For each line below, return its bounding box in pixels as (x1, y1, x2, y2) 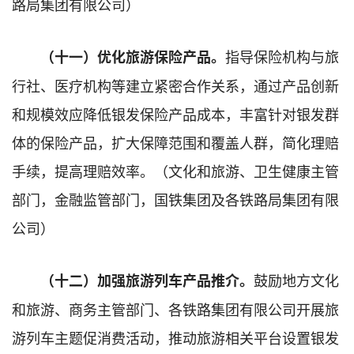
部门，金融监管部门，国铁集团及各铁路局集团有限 (12, 188, 339, 209)
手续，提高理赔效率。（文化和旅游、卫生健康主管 (12, 160, 339, 181)
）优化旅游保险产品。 (83, 46, 225, 67)
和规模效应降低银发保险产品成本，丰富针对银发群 (12, 103, 339, 124)
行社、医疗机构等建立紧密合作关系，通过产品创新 (12, 74, 339, 96)
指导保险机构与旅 (225, 45, 339, 66)
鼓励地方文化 (254, 269, 339, 290)
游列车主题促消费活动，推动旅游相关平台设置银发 (12, 326, 339, 348)
